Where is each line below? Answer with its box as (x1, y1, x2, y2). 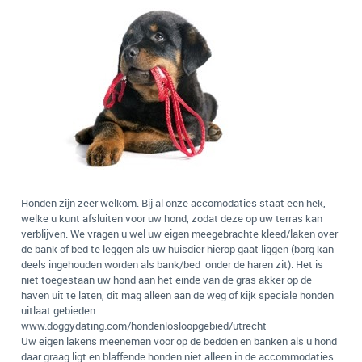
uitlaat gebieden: (21, 303, 98, 318)
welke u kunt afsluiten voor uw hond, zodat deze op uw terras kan (21, 211, 322, 225)
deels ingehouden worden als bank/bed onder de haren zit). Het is (21, 257, 323, 271)
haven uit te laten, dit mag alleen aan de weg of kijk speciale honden (21, 288, 334, 302)
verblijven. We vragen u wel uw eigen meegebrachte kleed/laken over (21, 226, 338, 241)
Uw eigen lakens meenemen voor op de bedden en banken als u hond (21, 334, 337, 348)
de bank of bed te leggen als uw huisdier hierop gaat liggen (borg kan (21, 242, 334, 256)
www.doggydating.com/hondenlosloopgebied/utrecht (21, 318, 267, 333)
